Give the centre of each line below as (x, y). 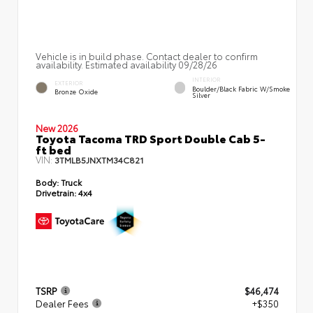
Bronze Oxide (76, 92)
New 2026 (57, 128)
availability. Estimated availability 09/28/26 (126, 64)
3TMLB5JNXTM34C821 (99, 159)
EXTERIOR (69, 82)
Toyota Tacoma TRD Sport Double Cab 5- (151, 138)
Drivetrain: (56, 192)
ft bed (53, 149)
